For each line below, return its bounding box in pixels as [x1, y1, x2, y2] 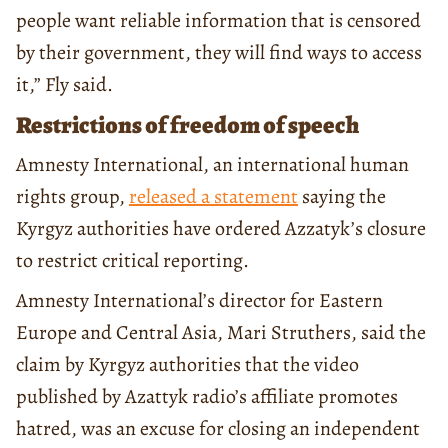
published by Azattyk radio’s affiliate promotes [16, 382, 398, 410]
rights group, [16, 182, 129, 210]
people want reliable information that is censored [16, 6, 421, 34]
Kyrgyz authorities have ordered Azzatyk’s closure [16, 214, 426, 242]
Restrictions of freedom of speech [16, 108, 362, 141]
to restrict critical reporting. [16, 246, 249, 274]
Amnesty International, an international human [16, 150, 409, 178]
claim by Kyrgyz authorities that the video [16, 350, 359, 378]
